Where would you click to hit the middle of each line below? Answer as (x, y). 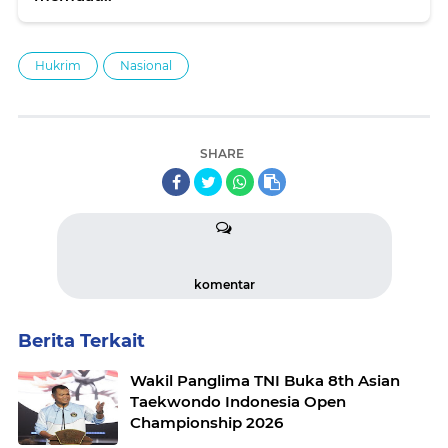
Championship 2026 (206, 422)
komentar (224, 284)
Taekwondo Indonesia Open (238, 401)
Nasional (146, 65)
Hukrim (58, 65)
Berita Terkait (81, 340)
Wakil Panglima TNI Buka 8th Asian (265, 380)
